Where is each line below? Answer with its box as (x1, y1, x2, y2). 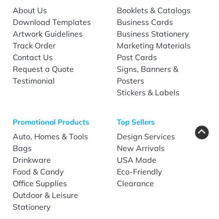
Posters (117, 75, 144, 86)
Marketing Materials (117, 40, 191, 50)
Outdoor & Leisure (13, 190, 79, 200)
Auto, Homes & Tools (13, 131, 88, 141)
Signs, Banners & (117, 64, 178, 74)
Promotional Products (13, 117, 90, 127)
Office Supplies (13, 178, 67, 188)
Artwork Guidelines (13, 28, 83, 39)
